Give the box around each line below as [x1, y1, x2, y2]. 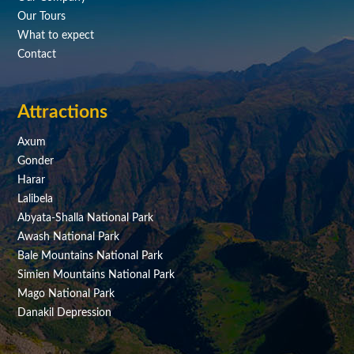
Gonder [17, 156, 55, 168]
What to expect [17, 29, 95, 41]
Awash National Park [17, 232, 120, 243]
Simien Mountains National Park [17, 269, 175, 281]
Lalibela [17, 194, 54, 205]
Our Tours [17, 10, 66, 22]
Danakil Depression [17, 307, 112, 319]
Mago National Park [17, 288, 115, 300]
